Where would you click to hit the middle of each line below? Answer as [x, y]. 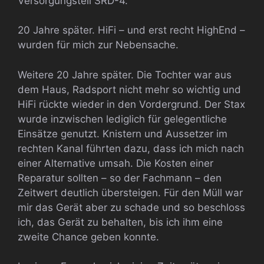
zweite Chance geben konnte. [88, 237]
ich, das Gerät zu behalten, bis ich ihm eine [120, 222]
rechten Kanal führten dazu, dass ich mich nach [131, 148]
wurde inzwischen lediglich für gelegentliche [122, 119]
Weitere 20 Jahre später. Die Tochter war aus [125, 75]
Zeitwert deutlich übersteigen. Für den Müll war [130, 192]
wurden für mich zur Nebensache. [98, 45]
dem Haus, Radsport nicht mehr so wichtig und [129, 89]
